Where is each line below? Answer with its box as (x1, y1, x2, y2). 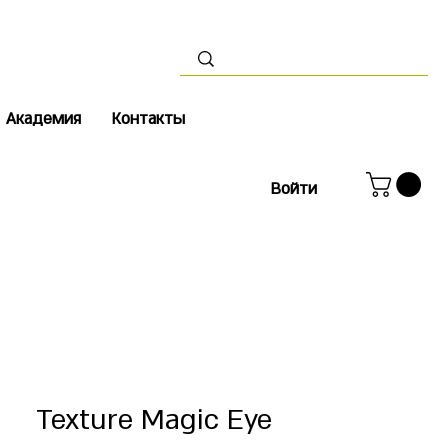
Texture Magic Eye (36, 400, 272, 439)
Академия (5, 108, 81, 130)
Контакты (110, 108, 185, 130)
